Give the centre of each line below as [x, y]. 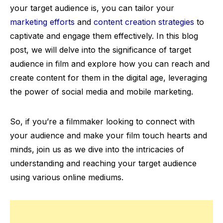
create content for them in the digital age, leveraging [109, 78]
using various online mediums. [67, 177]
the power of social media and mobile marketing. [102, 92]
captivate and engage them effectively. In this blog [104, 36]
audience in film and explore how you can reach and [110, 64]
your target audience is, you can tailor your [92, 8]
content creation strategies [144, 22]
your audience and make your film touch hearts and [109, 135]
